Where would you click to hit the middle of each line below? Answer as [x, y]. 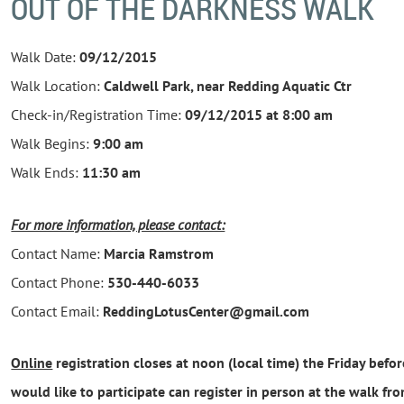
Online [32, 363]
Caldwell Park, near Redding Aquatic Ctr [228, 86]
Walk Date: [46, 57]
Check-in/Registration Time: [98, 115]
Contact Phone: [60, 282]
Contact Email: [57, 311]
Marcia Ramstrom [159, 253]
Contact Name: [58, 253]
